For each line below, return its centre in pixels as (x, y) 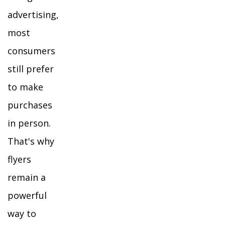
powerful (27, 195)
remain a (27, 177)
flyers (19, 159)
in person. (29, 123)
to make (25, 87)
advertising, (33, 15)
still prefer (31, 69)
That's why (31, 141)
